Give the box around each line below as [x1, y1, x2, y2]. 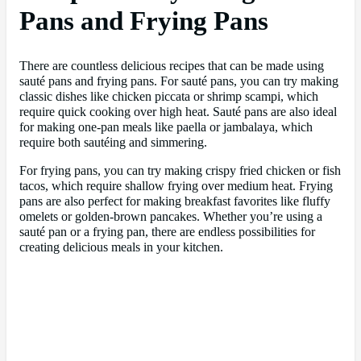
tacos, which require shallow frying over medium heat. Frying [19, 179, 333, 194]
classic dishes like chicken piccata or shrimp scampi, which [19, 89, 318, 104]
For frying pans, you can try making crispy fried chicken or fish [19, 164, 341, 179]
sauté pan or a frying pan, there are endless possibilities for [19, 225, 315, 240]
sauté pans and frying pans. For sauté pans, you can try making [19, 73, 338, 89]
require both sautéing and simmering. [19, 135, 207, 150]
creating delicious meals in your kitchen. [19, 240, 223, 255]
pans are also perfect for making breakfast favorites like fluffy [19, 194, 330, 210]
